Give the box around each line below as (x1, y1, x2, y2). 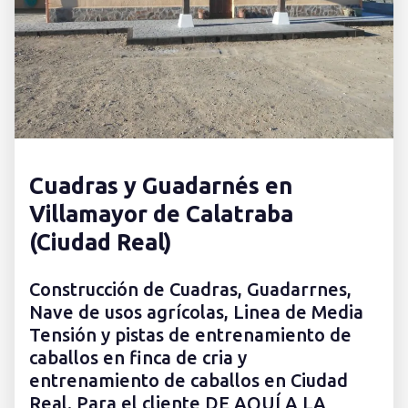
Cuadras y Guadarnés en (29, 172, 292, 199)
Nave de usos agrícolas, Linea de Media (29, 301, 363, 323)
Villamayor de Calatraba (29, 200, 293, 228)
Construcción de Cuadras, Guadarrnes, (29, 279, 352, 301)
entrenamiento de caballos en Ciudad (29, 370, 348, 392)
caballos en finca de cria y (29, 347, 247, 369)
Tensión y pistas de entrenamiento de (29, 324, 352, 346)
